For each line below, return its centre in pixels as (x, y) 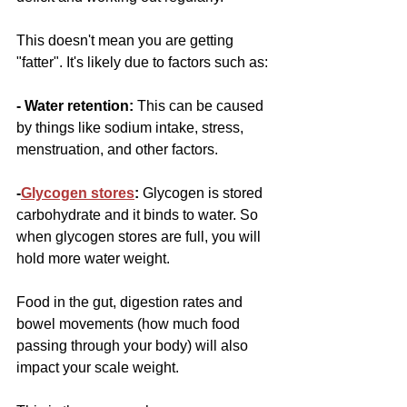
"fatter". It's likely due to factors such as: (142, 63)
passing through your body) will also (134, 346)
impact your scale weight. (98, 368)
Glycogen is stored (203, 194)
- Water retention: (77, 106)
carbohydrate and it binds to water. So (139, 215)
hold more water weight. (95, 259)
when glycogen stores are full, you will (140, 237)
